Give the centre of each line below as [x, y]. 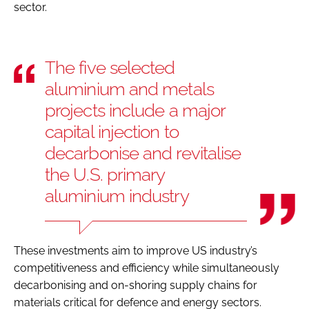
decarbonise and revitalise [143, 153]
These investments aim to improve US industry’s [136, 250]
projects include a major [136, 110]
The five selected [110, 67]
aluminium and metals [129, 89]
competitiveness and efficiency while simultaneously [147, 268]
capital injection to [112, 131]
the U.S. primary [105, 174]
